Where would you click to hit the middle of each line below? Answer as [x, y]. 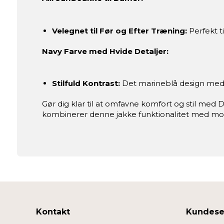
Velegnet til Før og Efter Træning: [119, 30]
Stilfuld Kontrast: [86, 83]
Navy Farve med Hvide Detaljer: [105, 51]
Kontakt [53, 211]
